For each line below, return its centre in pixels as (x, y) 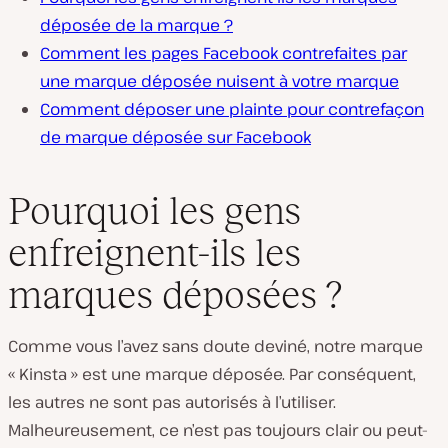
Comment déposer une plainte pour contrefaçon (232, 109)
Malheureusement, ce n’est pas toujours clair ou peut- (218, 429)
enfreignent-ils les (154, 252)
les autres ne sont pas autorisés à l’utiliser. (172, 401)
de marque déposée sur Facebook (175, 137)
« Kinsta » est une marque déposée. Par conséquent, (212, 373)
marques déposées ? (175, 294)
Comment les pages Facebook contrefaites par (223, 53)
